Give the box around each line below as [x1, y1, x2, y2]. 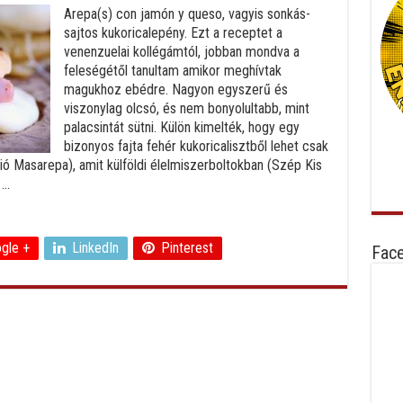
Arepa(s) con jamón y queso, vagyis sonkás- [63, 5, 310, 22]
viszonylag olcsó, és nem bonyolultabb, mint [63, 100, 309, 117]
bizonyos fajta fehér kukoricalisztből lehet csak [63, 138, 328, 155]
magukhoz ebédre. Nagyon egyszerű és [63, 81, 288, 98]
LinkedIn [71, 239, 119, 256]
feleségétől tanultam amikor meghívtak [63, 62, 282, 79]
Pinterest [160, 239, 213, 256]
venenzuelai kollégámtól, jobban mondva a [63, 43, 300, 60]
